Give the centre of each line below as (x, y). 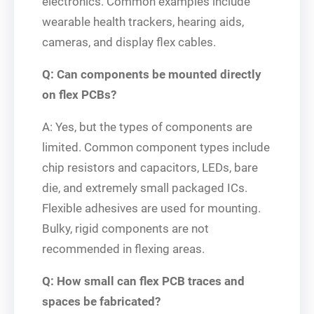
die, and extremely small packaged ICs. (145, 187)
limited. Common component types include (156, 147)
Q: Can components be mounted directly (152, 74)
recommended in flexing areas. (123, 248)
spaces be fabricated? (101, 301)
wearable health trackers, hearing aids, (143, 21)
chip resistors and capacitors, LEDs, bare (150, 167)
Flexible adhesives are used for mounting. (151, 208)
